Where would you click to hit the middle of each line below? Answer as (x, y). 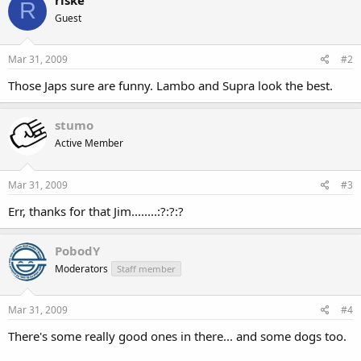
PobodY (77, 250)
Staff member (146, 268)
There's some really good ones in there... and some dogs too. (177, 336)
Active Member (89, 143)
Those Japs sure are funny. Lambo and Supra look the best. (170, 85)
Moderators (81, 268)
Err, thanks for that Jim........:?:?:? (96, 211)
